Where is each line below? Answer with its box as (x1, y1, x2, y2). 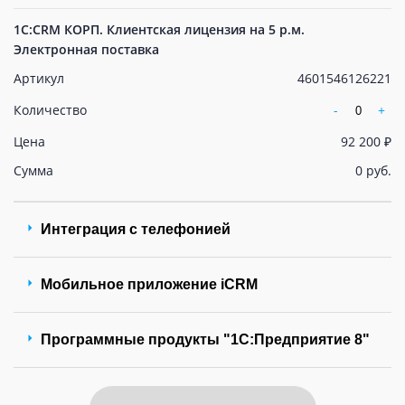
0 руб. (355, 162, 391, 179)
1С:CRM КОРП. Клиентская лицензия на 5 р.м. (14, 21, 305, 38)
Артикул (14, 70, 64, 87)
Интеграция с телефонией (41, 221, 231, 237)
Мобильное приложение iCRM (41, 277, 258, 292)
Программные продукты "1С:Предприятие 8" (41, 332, 370, 347)
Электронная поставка (14, 41, 159, 58)
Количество (14, 101, 87, 118)
